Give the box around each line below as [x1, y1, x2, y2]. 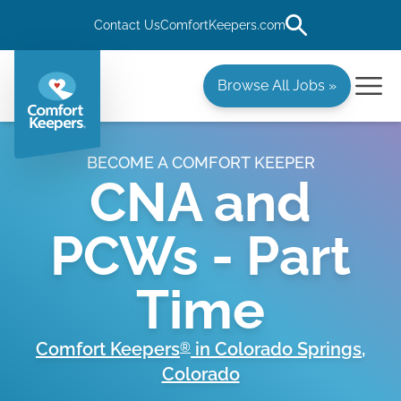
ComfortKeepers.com [160, 18, 286, 32]
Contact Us [94, 18, 160, 32]
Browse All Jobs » [218, 77, 337, 94]
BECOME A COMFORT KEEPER [86, 153, 315, 172]
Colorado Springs [215, 338, 362, 360]
